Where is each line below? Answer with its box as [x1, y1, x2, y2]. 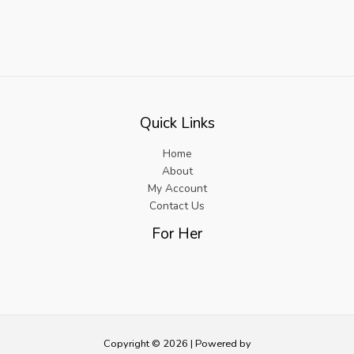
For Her [152, 223, 202, 244]
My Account [147, 180, 207, 196]
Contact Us [149, 198, 205, 213]
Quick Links [139, 113, 215, 134]
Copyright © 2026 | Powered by [103, 337, 251, 352]
